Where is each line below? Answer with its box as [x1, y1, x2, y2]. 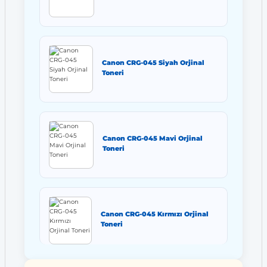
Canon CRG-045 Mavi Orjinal [102, 133, 203, 142]
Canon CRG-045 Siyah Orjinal [101, 58, 204, 67]
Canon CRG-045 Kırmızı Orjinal [100, 209, 209, 218]
